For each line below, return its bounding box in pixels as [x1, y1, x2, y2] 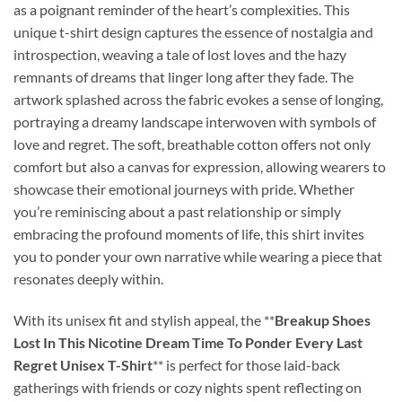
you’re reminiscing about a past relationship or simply [13, 202, 341, 220]
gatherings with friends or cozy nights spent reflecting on [13, 378, 362, 396]
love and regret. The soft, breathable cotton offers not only [13, 135, 371, 153]
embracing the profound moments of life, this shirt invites [13, 224, 364, 242]
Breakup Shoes [275, 310, 371, 328]
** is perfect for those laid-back [153, 355, 340, 373]
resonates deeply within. [13, 269, 163, 287]
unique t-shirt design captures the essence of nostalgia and [13, 22, 373, 40]
